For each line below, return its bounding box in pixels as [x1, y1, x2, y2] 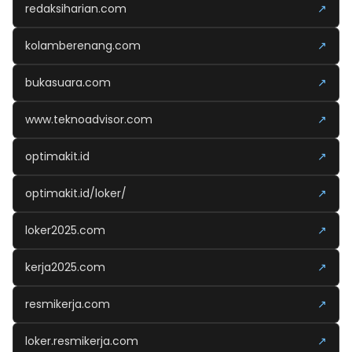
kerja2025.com [25, 258, 105, 275]
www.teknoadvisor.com [25, 111, 152, 127]
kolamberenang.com [25, 37, 141, 53]
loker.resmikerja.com [25, 332, 138, 349]
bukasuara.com [25, 74, 111, 90]
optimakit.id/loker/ [25, 185, 126, 201]
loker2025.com [25, 222, 105, 238]
